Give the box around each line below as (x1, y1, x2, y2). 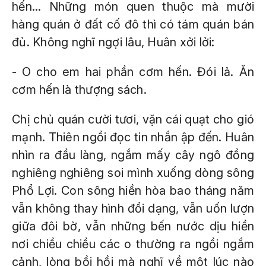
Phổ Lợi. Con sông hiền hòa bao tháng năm (12, 183, 254, 198)
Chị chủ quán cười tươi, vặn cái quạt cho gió (12, 112, 254, 126)
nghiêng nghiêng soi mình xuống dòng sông (12, 166, 254, 180)
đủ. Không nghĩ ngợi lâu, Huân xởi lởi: (12, 35, 215, 49)
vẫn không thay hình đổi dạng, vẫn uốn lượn (12, 201, 254, 216)
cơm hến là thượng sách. (12, 83, 147, 97)
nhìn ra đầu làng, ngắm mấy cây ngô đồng (12, 148, 254, 162)
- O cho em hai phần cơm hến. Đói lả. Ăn (12, 65, 254, 79)
